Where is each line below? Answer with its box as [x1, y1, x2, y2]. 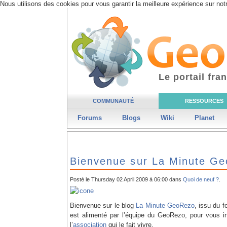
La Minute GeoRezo [136, 201, 195, 209]
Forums [78, 114, 102, 122]
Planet [195, 114, 214, 122]
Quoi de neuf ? [183, 176, 219, 183]
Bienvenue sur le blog [70, 201, 136, 209]
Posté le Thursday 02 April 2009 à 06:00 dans [70, 176, 183, 183]
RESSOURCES [185, 98, 223, 104]
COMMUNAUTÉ [92, 98, 134, 104]
